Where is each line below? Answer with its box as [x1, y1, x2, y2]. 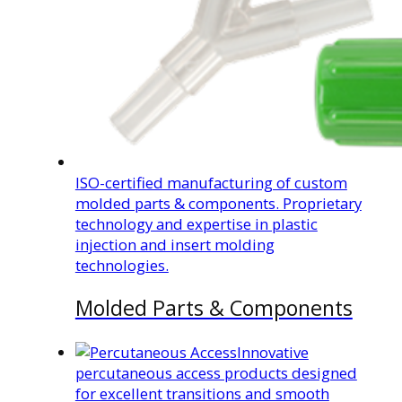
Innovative [236, 341, 309, 363]
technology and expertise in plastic [74, 214, 318, 235]
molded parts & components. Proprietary [74, 193, 362, 214]
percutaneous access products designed [74, 362, 357, 383]
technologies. [74, 255, 169, 276]
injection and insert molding [74, 234, 275, 256]
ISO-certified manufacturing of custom [74, 172, 347, 194]
